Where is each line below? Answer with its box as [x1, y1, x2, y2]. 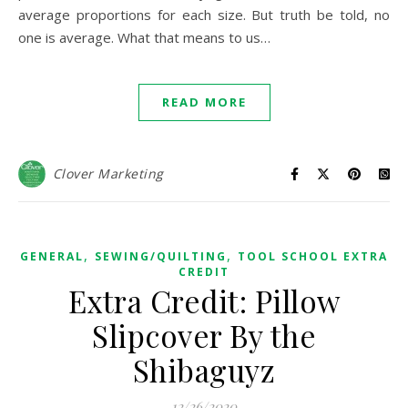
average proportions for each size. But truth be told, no [18, 5, 390, 24]
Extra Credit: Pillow [67, 280, 341, 321]
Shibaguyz [132, 350, 276, 390]
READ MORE [161, 94, 247, 110]
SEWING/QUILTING [95, 249, 227, 264]
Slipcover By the [92, 315, 316, 355]
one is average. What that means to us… [18, 28, 270, 46]
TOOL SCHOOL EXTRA [238, 249, 388, 264]
